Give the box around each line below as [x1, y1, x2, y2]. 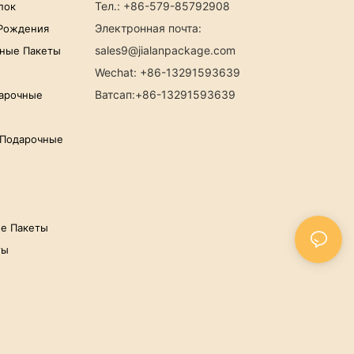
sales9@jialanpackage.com [94, 43, 235, 58]
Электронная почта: [94, 21, 201, 36]
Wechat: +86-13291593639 [94, 66, 240, 80]
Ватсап [94, 88, 132, 102]
